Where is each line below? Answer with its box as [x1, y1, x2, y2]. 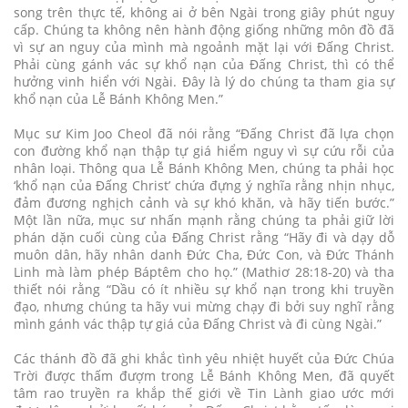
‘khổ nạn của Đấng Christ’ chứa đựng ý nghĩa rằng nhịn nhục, [14, 176, 394, 194]
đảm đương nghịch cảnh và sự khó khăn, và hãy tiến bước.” [14, 193, 394, 211]
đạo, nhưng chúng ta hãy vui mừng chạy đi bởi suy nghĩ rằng [14, 297, 394, 315]
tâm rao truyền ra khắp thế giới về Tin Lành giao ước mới [14, 383, 394, 402]
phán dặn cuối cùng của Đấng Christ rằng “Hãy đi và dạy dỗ [14, 228, 394, 246]
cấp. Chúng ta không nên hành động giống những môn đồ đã [14, 20, 394, 38]
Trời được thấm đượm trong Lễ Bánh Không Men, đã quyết [14, 366, 394, 384]
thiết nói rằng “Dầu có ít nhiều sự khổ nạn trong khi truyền [14, 280, 394, 298]
